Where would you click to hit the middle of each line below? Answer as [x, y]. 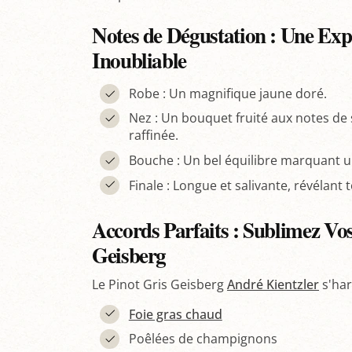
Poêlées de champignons [203, 339]
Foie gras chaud [175, 314]
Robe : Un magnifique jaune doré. [227, 93]
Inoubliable [139, 60]
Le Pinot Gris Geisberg [159, 284]
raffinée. [153, 136]
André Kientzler [273, 284]
